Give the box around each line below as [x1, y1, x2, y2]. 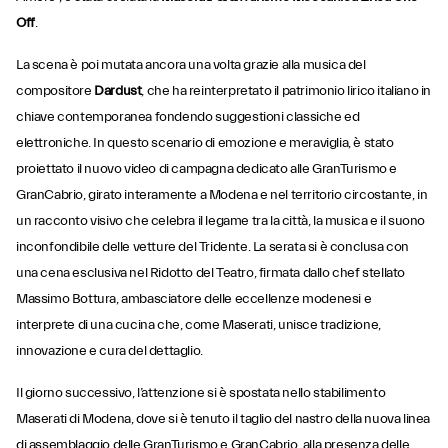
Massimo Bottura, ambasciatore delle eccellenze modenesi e [16, 291, 372, 307]
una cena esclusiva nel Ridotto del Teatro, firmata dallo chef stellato [16, 265, 406, 281]
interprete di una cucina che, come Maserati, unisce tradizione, [16, 317, 381, 333]
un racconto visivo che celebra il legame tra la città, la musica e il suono [16, 213, 426, 229]
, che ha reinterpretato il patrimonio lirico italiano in [141, 83, 432, 99]
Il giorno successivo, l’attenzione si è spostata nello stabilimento [16, 385, 386, 401]
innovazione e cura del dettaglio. [16, 343, 203, 359]
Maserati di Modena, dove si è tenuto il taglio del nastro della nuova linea [16, 411, 431, 427]
